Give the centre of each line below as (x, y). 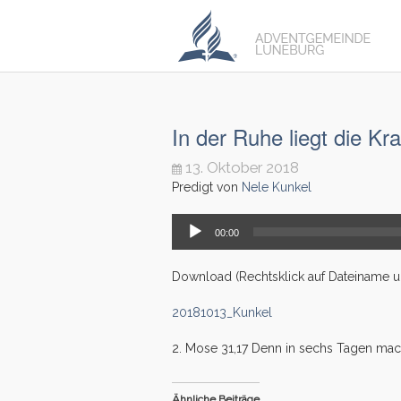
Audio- (191, 222)
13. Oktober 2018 (242, 167)
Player (189, 240)
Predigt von (207, 187)
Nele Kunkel (277, 187)
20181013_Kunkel (222, 312)
